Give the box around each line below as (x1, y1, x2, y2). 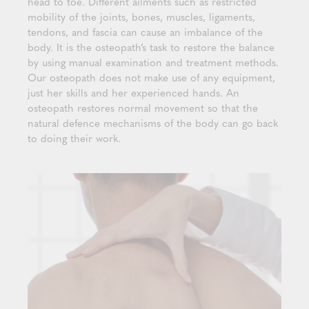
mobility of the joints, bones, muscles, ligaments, (28, 9, 255, 24)
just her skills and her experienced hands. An (28, 85, 239, 100)
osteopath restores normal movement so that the (28, 100, 258, 115)
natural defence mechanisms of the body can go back (28, 115, 278, 130)
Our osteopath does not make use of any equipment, (28, 70, 275, 85)
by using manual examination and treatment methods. (28, 54, 279, 70)
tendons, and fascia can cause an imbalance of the (28, 24, 263, 39)
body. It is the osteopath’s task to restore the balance (28, 39, 275, 54)
